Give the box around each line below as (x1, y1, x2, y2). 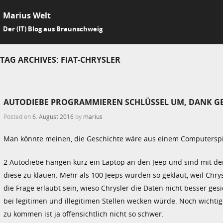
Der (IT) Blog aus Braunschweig (3, 24, 103, 33)
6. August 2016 (32, 112, 74, 120)
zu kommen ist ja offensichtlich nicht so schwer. (3, 209, 164, 219)
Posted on (3, 112, 32, 120)
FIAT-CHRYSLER (61, 54, 120, 66)
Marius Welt (3, 10, 51, 21)
